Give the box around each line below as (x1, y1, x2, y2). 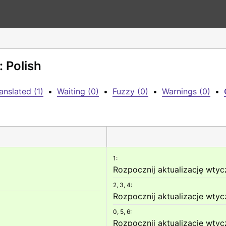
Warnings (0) (162, 86, 210, 96)
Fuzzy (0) (112, 86, 148, 96)
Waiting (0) (57, 86, 99, 96)
